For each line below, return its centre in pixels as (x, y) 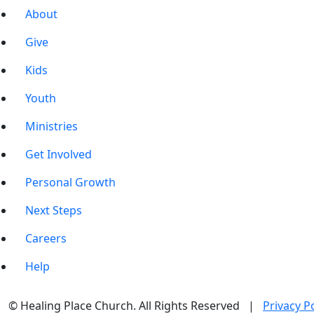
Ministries (52, 126)
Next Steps (54, 210)
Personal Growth (70, 182)
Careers (46, 238)
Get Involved (59, 154)
